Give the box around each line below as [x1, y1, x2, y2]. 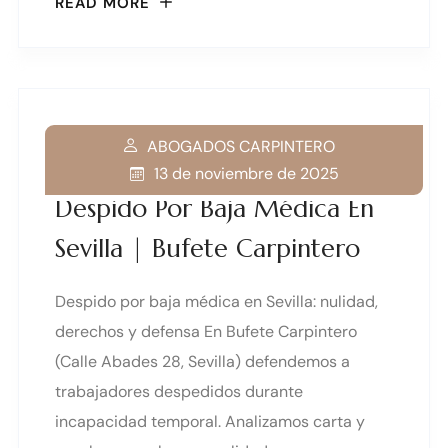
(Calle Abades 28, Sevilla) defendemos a [55, 351, 350, 373]
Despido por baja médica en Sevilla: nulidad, [55, 291, 378, 313]
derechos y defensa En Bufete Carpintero [55, 321, 357, 343]
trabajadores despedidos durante [55, 381, 303, 403]
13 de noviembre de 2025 [153, 162, 339, 184]
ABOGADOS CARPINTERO [147, 135, 335, 157]
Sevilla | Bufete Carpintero [55, 233, 360, 265]
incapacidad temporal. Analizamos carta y [55, 411, 365, 433]
